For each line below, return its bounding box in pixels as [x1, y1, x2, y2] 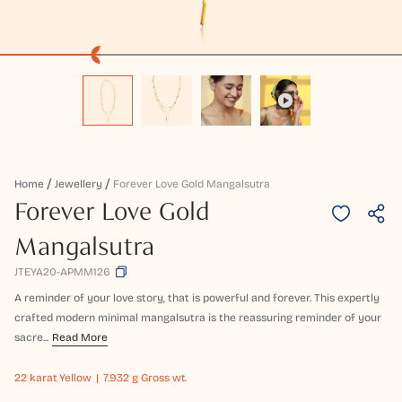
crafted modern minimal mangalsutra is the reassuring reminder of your [14, 311, 381, 325]
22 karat [14, 371, 57, 385]
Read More [52, 331, 108, 345]
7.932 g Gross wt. [103, 371, 187, 385]
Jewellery [55, 178, 102, 191]
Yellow [57, 371, 92, 385]
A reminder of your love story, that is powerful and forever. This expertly [14, 292, 380, 305]
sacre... [14, 331, 48, 345]
